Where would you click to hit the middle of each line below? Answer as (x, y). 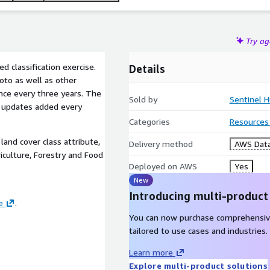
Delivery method (161, 144)
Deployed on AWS (163, 166)
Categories (149, 121)
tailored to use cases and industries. (198, 231)
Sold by (143, 99)
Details (147, 69)
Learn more (151, 252)
